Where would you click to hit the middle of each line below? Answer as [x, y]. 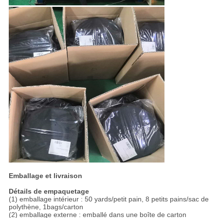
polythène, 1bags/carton [46, 207]
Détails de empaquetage [49, 191]
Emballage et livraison [45, 176]
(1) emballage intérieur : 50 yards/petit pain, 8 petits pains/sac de [109, 199]
